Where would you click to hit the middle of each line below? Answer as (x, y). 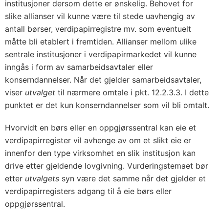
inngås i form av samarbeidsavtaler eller (79, 67)
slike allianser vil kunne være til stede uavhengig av (100, 16)
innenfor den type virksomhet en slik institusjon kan (100, 153)
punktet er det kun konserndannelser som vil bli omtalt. (107, 105)
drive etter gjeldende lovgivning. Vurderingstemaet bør (107, 166)
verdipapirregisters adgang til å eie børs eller (88, 191)
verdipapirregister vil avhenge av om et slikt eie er (98, 140)
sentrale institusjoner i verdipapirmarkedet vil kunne (101, 54)
